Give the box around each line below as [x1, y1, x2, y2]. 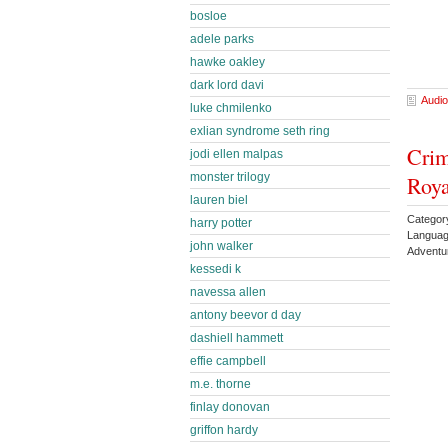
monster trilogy [190, 170, 270, 184]
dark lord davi [190, 78, 264, 92]
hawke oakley [190, 55, 265, 69]
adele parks [190, 32, 254, 46]
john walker [190, 239, 253, 253]
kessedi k [190, 262, 241, 276]
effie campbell [190, 354, 266, 368]
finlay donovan [190, 400, 270, 414]
